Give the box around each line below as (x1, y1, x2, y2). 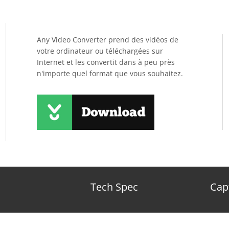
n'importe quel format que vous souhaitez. (36, 68, 183, 78)
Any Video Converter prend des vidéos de (36, 35, 178, 44)
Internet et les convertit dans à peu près (36, 57, 175, 67)
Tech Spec (90, 180, 139, 194)
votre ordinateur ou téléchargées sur (36, 46, 163, 56)
